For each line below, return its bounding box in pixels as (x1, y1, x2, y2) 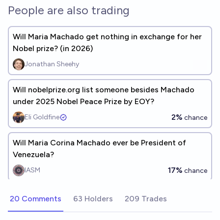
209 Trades (125, 194, 167, 203)
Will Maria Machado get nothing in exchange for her (13, 32, 202, 41)
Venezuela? (13, 150, 54, 159)
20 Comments (10, 194, 61, 203)
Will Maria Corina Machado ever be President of (13, 138, 186, 147)
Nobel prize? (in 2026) (13, 44, 93, 53)
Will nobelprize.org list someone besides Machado (13, 85, 194, 94)
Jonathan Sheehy (25, 60, 79, 68)
